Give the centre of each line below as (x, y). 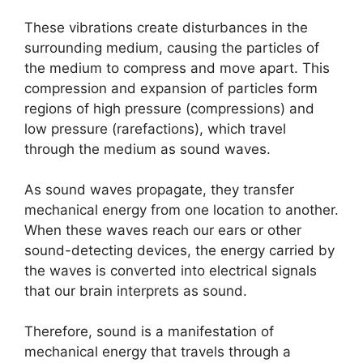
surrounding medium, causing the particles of (172, 47)
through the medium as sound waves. (147, 149)
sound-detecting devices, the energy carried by (179, 250)
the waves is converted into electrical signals (171, 271)
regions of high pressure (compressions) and (169, 108)
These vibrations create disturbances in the (166, 27)
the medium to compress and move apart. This (177, 68)
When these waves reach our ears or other (163, 230)
